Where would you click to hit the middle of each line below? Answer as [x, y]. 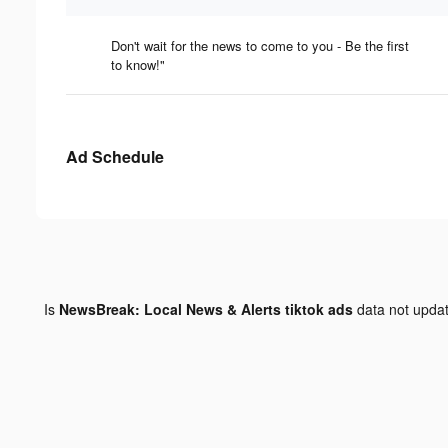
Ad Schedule [115, 156]
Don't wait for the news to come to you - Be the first [260, 45]
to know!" [138, 64]
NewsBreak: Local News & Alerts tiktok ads [205, 308]
